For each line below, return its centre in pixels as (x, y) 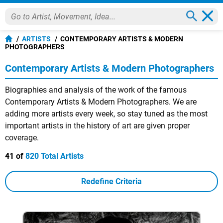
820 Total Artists (55, 156)
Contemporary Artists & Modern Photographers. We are (101, 102)
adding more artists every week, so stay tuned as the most (106, 114)
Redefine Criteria (111, 181)
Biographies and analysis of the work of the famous (96, 90)
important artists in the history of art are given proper (97, 126)
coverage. (22, 138)
